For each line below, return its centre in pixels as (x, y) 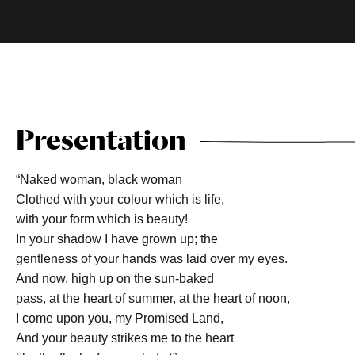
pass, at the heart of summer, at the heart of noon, (153, 298)
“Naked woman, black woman (99, 179)
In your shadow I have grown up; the (116, 239)
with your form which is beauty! (101, 219)
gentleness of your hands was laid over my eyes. (151, 259)
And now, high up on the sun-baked (115, 279)
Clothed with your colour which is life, (120, 199)
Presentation (101, 139)
